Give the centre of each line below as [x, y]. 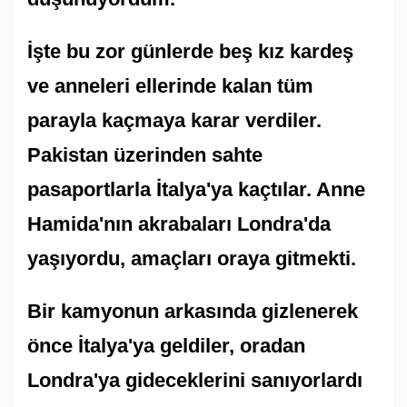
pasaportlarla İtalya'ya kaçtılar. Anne [196, 189]
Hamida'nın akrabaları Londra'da [179, 223]
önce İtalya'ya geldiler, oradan [166, 345]
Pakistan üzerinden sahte [145, 154]
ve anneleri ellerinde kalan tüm [170, 85]
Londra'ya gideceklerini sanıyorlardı [195, 380]
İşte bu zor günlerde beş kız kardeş [190, 51]
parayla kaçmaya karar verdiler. [174, 120]
